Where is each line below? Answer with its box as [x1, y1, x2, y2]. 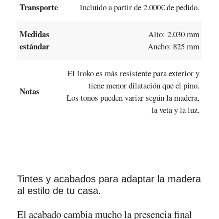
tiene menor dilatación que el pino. [88, 79, 199, 91]
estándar [19, 40, 49, 52]
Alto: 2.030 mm [148, 28, 199, 40]
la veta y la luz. [151, 104, 199, 115]
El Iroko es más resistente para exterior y [67, 67, 199, 79]
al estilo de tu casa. [17, 185, 101, 197]
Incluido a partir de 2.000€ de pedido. [79, 1, 199, 13]
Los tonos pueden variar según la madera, [66, 91, 199, 103]
